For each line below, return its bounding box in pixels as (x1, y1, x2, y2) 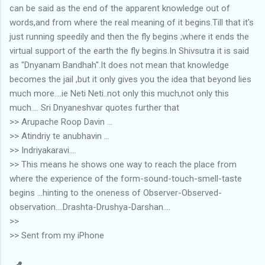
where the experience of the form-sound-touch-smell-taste (9, 173, 242, 184)
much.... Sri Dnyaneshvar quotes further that (9, 102, 179, 113)
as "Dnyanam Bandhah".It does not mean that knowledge (9, 59, 229, 70)
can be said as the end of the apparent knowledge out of (9, 2, 230, 14)
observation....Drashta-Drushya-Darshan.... (9, 201, 170, 212)
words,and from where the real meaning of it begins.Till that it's (9, 17, 254, 28)
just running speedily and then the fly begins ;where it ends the (9, 31, 249, 42)
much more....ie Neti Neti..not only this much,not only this (9, 88, 229, 99)
